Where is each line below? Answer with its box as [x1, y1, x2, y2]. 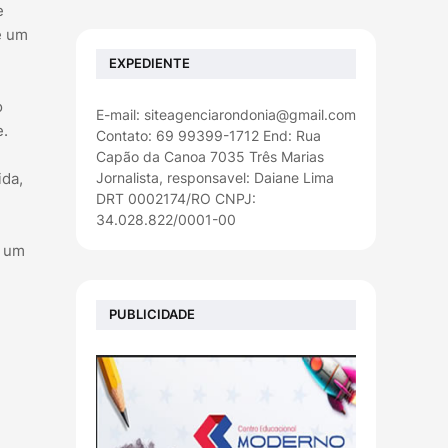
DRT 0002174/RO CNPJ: [96, 189, 256, 207]
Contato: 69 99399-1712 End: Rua [96, 126, 321, 144]
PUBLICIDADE [109, 306, 195, 323]
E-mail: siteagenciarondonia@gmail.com [96, 105, 356, 123]
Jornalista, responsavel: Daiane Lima [96, 168, 334, 186]
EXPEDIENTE [109, 55, 190, 72]
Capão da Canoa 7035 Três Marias [96, 147, 324, 165]
